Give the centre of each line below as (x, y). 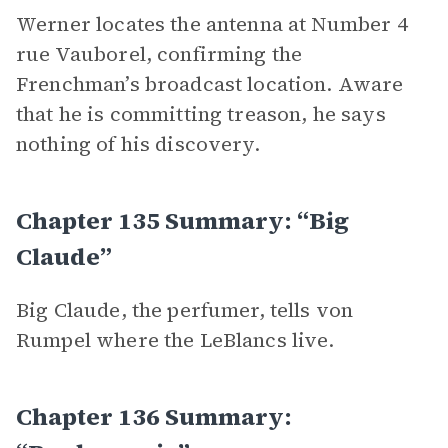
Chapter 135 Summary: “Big (182, 220)
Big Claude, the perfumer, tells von (185, 310)
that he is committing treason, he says (201, 114)
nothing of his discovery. (138, 144)
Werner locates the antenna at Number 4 (212, 24)
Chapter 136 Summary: (154, 416)
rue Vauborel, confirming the (159, 54)
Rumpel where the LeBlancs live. (175, 340)
